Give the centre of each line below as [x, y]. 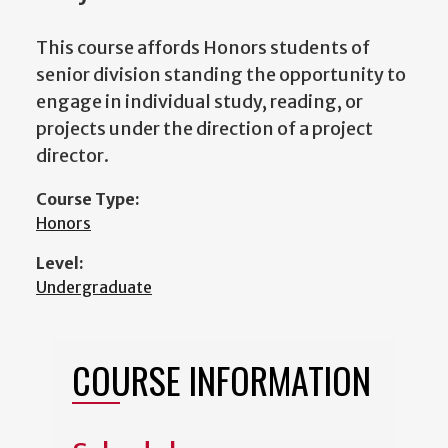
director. [72, 156]
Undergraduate [94, 287]
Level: [60, 263]
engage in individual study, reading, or [199, 102]
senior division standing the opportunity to [221, 75]
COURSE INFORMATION [221, 380]
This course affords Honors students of [203, 48]
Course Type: [88, 199]
